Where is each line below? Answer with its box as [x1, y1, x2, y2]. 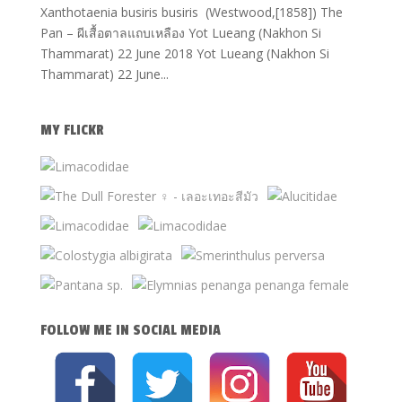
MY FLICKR [39, 121, 104, 139]
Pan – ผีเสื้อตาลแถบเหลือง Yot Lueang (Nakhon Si [39, 24, 321, 41]
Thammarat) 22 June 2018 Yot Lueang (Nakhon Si [39, 45, 329, 62]
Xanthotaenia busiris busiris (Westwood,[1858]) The [39, 4, 343, 21]
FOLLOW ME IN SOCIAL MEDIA [39, 321, 221, 339]
